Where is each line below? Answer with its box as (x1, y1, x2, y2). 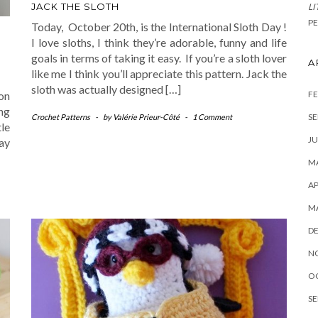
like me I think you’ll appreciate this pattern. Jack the (31, 67, 287, 81)
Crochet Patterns (31, 112, 90, 122)
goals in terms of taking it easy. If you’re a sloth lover (31, 51, 287, 65)
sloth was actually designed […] (31, 82, 181, 97)
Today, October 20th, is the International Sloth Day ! (31, 20, 287, 34)
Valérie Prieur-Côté (113, 112, 180, 122)
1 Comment (192, 112, 232, 122)
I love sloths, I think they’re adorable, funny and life (31, 35, 287, 50)
